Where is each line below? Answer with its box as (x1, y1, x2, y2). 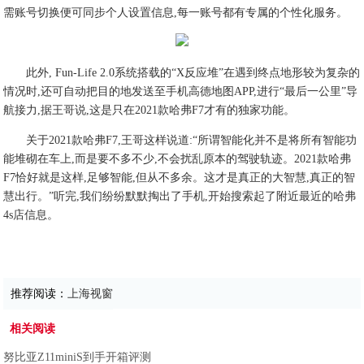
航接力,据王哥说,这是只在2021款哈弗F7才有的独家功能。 (3, 104, 296, 116)
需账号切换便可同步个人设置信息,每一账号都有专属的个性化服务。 (3, 6, 349, 19)
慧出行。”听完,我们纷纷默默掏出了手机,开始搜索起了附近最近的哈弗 (3, 190, 357, 202)
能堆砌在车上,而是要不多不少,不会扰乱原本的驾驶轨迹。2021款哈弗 (3, 153, 352, 165)
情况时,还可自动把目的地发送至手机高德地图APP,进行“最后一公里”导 (3, 85, 358, 97)
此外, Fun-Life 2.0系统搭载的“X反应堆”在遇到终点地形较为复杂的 (26, 67, 361, 79)
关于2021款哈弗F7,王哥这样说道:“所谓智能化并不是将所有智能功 (26, 134, 357, 146)
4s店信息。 (3, 209, 59, 221)
